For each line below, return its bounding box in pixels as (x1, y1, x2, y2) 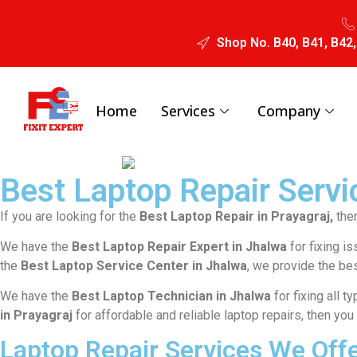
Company (257, 100, 320, 120)
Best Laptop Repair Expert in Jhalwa (69, 239, 287, 255)
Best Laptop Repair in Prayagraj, (136, 208, 333, 224)
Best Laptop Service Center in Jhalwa (21, 258, 247, 274)
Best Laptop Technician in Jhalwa (72, 288, 271, 304)
